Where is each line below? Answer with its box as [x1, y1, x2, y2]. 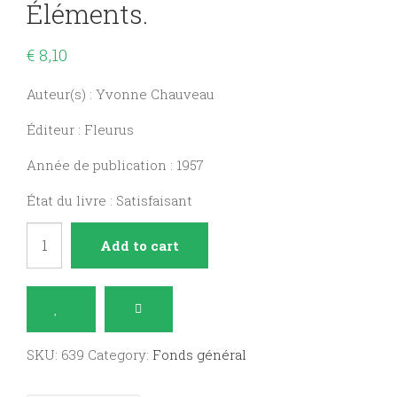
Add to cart [100, 236, 179, 254]
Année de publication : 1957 [27, 156, 204, 175]
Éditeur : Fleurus [27, 121, 134, 139]
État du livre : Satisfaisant [27, 191, 192, 210]
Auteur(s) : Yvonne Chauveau [27, 85, 214, 104]
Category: [88, 346, 152, 364]
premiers [26, 279, 89, 298]
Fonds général [152, 346, 246, 364]
